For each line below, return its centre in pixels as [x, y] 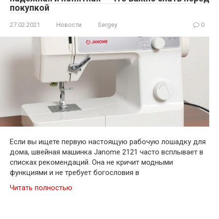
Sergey [108, 25]
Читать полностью [41, 187]
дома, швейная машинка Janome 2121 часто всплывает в [107, 152]
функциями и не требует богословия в [75, 172]
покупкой [30, 8]
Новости [69, 25]
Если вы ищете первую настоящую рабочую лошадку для [108, 142]
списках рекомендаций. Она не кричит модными [91, 162]
